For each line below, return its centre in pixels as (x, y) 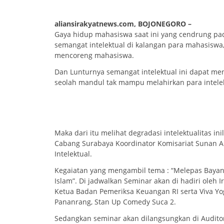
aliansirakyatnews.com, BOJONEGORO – (123, 23)
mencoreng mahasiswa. (94, 55)
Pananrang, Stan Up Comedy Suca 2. (115, 202)
